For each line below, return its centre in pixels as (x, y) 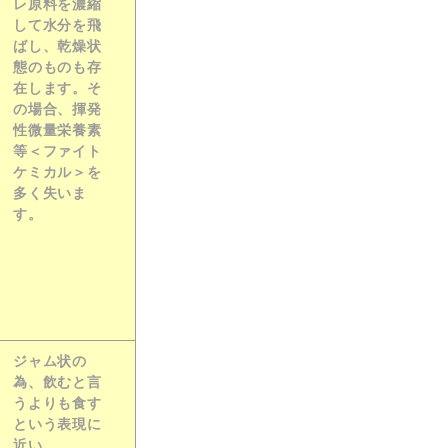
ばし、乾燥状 (57, 46)
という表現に (57, 424)
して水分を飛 (57, 25)
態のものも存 (57, 67)
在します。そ (57, 88)
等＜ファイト (57, 151)
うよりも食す (57, 403)
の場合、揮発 (57, 109)
